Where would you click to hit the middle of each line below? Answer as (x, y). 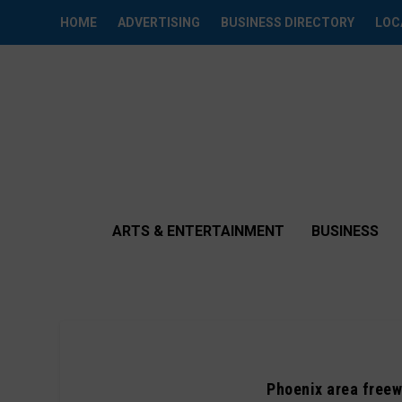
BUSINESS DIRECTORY (288, 22)
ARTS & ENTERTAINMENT (198, 231)
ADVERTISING (159, 22)
